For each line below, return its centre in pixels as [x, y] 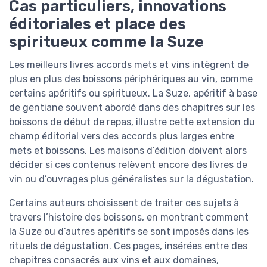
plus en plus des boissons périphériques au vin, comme [131, 79]
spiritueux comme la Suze [106, 42]
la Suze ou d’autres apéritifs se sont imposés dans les [129, 232]
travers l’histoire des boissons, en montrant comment [129, 218]
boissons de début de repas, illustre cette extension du [132, 122]
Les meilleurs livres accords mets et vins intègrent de [129, 65]
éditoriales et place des [97, 24]
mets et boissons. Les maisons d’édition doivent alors [128, 151]
